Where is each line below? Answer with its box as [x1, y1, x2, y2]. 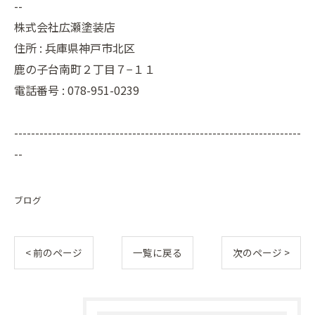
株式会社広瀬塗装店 [14, 18, 115, 35]
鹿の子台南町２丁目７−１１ [14, 60, 155, 77]
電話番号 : [14, 82, 67, 98]
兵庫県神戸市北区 [45, 39, 135, 56]
